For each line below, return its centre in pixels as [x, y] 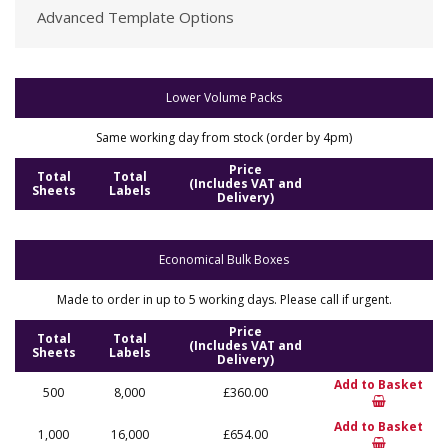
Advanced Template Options [135, 17]
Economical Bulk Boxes [224, 259]
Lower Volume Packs [224, 97]
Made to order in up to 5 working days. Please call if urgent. [224, 299]
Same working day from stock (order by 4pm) [224, 137]
